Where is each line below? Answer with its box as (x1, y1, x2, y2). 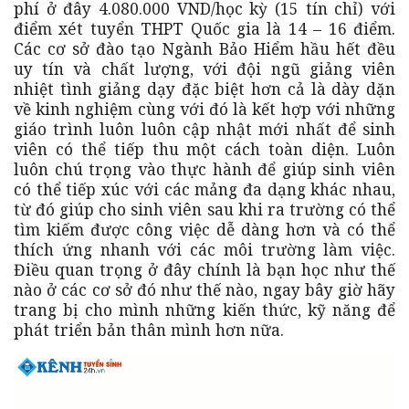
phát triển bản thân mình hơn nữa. (14, 319, 284, 341)
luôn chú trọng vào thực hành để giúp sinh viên (14, 158, 395, 181)
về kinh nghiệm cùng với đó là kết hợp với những (14, 98, 395, 121)
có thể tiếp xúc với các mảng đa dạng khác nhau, (14, 178, 395, 201)
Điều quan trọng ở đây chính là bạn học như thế (14, 258, 395, 281)
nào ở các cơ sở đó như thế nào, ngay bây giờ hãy (14, 278, 395, 301)
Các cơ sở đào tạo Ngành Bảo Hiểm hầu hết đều (14, 37, 395, 60)
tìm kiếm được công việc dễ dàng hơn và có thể (14, 218, 395, 241)
